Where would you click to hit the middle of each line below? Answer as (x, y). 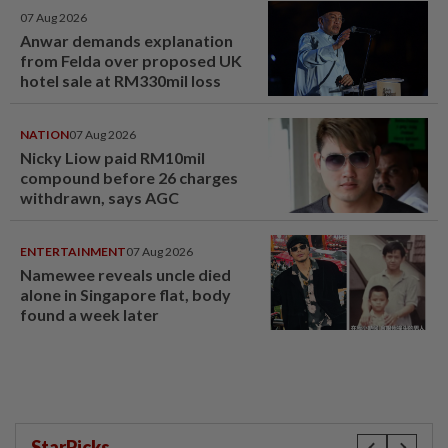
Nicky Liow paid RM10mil (112, 157)
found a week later (89, 314)
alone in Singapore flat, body (125, 294)
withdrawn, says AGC (99, 197)
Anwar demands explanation (126, 40)
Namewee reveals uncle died (125, 274)
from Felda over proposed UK (131, 60)
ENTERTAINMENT (73, 251)
